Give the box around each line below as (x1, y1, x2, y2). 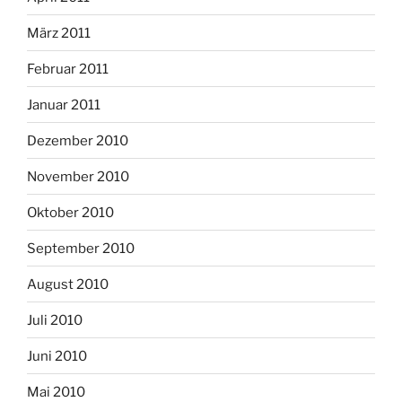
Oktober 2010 (27, 204, 114, 221)
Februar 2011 (27, 60, 109, 77)
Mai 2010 (27, 383, 85, 400)
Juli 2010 (27, 311, 83, 328)
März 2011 (27, 24, 91, 41)
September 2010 (27, 240, 135, 257)
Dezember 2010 (27, 132, 128, 149)
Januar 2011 (27, 96, 100, 113)
